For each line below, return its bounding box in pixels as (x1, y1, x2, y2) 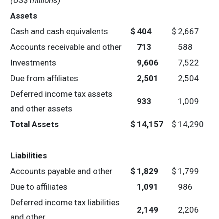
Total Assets (10, 119, 59, 129)
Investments (10, 58, 56, 67)
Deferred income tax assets (10, 89, 112, 99)
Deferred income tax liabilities (10, 197, 120, 207)
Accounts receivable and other (10, 42, 122, 52)
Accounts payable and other (10, 166, 112, 176)
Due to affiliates (10, 182, 67, 192)
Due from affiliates (10, 73, 78, 83)
